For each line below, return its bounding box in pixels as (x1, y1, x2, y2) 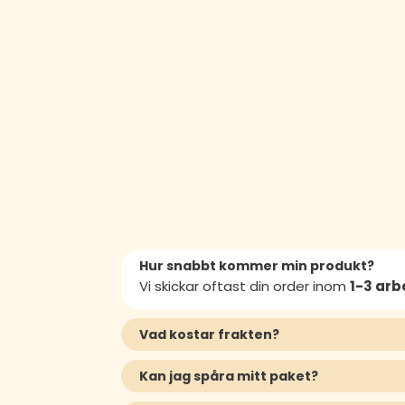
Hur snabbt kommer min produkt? (139, 257, 375, 276)
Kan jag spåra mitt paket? (139, 367, 319, 386)
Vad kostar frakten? (139, 325, 280, 344)
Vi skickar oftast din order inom (139, 277, 351, 297)
